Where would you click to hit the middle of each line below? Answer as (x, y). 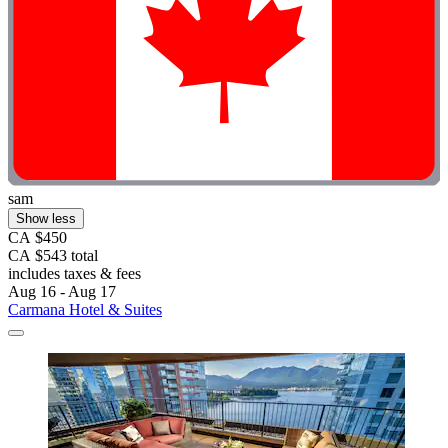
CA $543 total (53, 255)
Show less (46, 218)
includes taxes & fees (74, 273)
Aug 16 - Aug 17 (62, 291)
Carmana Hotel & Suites (85, 309)
